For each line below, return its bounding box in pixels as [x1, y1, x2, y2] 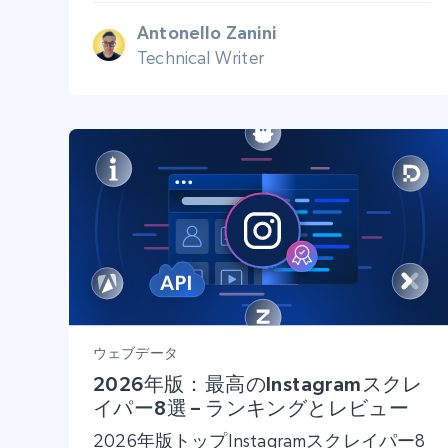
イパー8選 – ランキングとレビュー [93, 397, 410, 420]
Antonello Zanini [137, 21, 276, 43]
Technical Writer [137, 46, 264, 68]
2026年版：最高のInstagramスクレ [93, 373, 423, 396]
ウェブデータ [93, 345, 178, 362]
